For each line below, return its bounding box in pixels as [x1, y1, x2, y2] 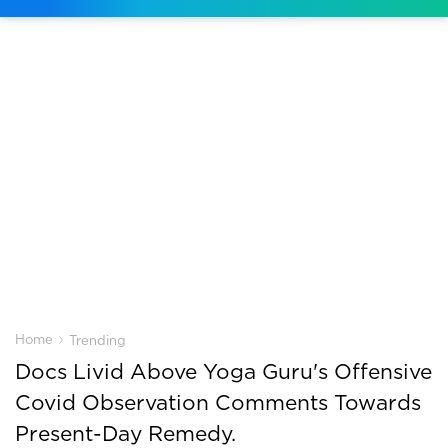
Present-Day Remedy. [15, 422, 236, 445]
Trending [69, 333, 126, 347]
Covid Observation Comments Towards [15, 391, 421, 414]
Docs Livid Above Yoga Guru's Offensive [15, 360, 432, 383]
